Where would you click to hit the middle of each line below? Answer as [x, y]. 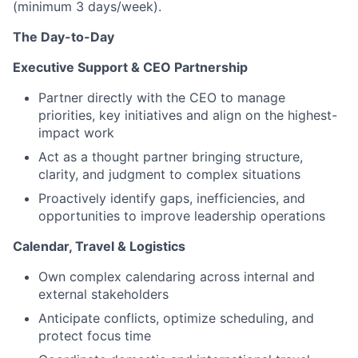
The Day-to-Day [64, 37]
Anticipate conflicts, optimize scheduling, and [176, 318]
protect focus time [95, 336]
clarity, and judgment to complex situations [169, 174]
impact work [76, 133]
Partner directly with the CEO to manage [162, 97]
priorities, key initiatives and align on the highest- [188, 115]
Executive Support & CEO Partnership [130, 67]
